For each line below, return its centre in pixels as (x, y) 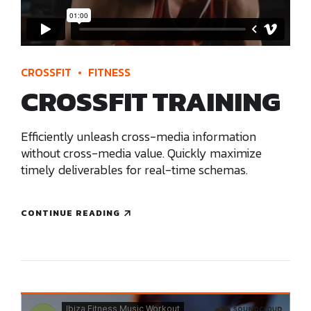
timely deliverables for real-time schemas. (134, 170)
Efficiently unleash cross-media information (138, 137)
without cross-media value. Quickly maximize (141, 153)
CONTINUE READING (70, 213)
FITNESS (109, 73)
